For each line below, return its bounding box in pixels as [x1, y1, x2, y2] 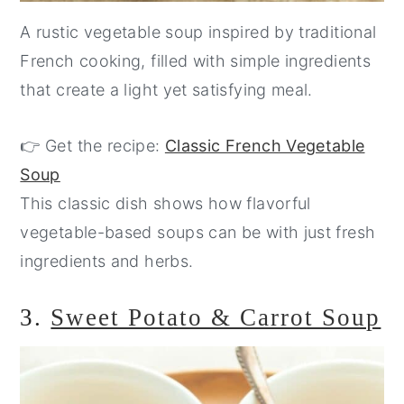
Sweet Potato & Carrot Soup [50, 304, 381, 332]
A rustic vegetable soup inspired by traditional [20, 23, 377, 42]
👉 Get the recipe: [20, 136, 165, 156]
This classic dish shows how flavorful [20, 194, 311, 214]
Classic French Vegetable [164, 136, 365, 156]
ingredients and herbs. [20, 252, 194, 271]
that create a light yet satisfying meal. [20, 80, 313, 100]
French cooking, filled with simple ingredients [20, 51, 371, 71]
